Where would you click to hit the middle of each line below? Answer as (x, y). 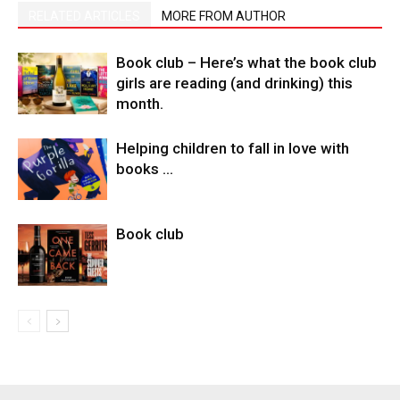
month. (140, 104)
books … (145, 169)
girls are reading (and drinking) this (234, 83)
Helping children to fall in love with (233, 149)
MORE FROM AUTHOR (224, 17)
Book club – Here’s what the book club (246, 63)
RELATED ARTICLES (84, 17)
